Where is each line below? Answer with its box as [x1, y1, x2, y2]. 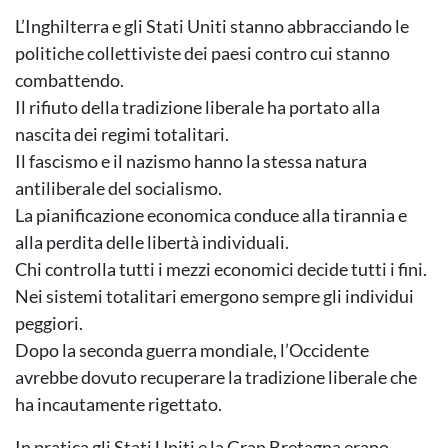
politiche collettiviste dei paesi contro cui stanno [15, 42, 390, 65]
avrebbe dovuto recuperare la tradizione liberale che [15, 366, 417, 389]
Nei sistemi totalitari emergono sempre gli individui [15, 285, 414, 308]
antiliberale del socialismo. [15, 177, 222, 200]
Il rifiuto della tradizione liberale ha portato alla [15, 96, 380, 119]
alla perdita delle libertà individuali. [15, 231, 289, 254]
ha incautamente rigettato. [15, 393, 222, 416]
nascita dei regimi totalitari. [15, 123, 229, 146]
